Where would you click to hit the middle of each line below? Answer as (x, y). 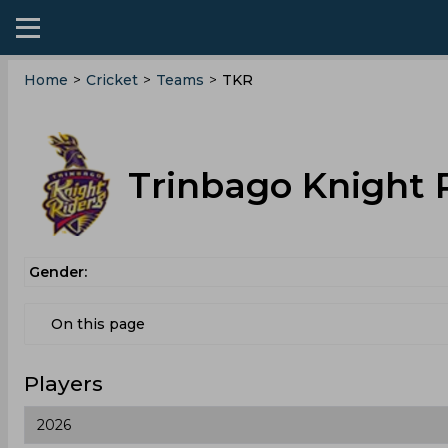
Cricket (112, 80)
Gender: (58, 272)
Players (63, 383)
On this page (98, 324)
